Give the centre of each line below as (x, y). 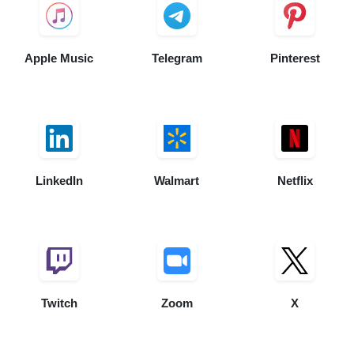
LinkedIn (59, 181)
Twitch (59, 303)
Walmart (177, 181)
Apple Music (59, 58)
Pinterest (295, 58)
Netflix (295, 181)
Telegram (177, 58)
